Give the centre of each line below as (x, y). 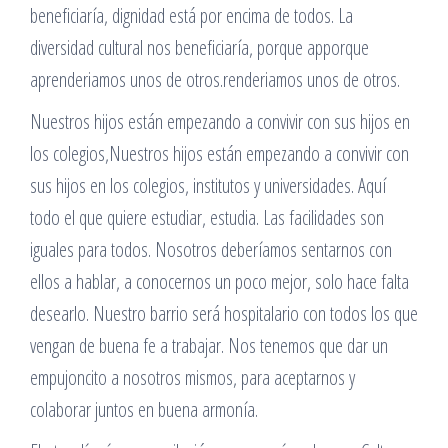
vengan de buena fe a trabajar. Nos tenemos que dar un (209, 345)
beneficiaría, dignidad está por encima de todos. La (191, 15)
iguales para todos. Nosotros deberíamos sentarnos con (211, 249)
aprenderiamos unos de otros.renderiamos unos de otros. (215, 79)
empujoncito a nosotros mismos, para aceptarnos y (192, 377)
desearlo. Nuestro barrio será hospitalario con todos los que (224, 313)
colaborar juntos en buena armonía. (144, 409)
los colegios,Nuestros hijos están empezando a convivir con (219, 153)
